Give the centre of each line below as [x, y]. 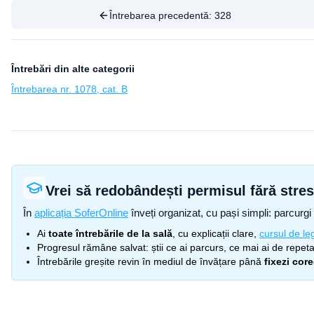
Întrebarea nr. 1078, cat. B [69, 89]
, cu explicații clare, [214, 233]
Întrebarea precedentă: [162, 15]
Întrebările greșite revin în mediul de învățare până [149, 261]
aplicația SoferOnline [81, 213]
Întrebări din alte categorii [73, 69]
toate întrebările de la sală [110, 233]
